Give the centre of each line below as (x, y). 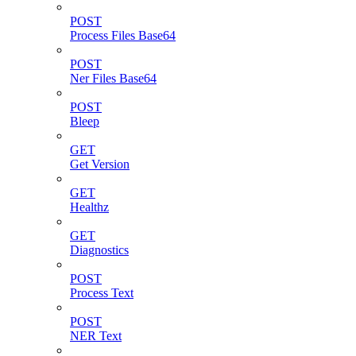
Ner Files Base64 (113, 78)
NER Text (96, 335)
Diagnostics (99, 250)
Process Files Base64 (123, 35)
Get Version (100, 164)
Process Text (102, 292)
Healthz (89, 207)
